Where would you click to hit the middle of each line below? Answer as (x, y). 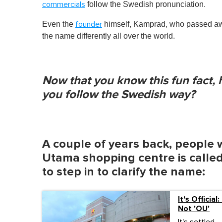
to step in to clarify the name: (124, 172)
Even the (59, 24)
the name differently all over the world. (109, 36)
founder (89, 25)
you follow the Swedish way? (119, 95)
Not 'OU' (194, 209)
